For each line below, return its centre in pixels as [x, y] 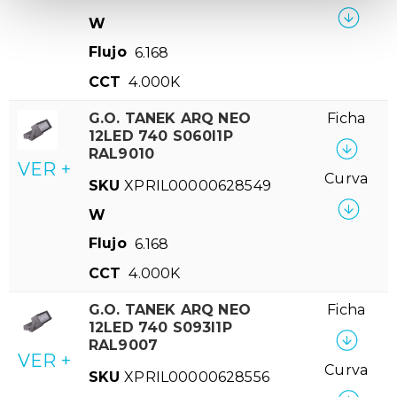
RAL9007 [124, 346]
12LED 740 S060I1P [161, 136]
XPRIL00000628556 [197, 377]
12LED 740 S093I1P [160, 328]
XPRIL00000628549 [198, 185]
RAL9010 [122, 154]
